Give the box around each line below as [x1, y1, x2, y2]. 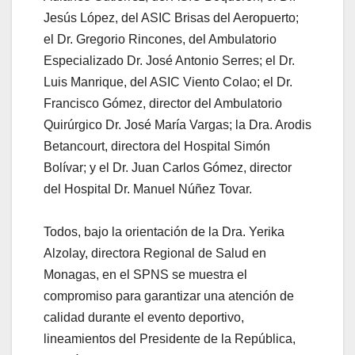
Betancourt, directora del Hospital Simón [44, 139, 270, 153]
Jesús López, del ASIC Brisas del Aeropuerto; [44, 10, 299, 25]
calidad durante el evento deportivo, [44, 310, 244, 324]
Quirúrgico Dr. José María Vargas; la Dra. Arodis [44, 117, 311, 132]
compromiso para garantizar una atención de [44, 288, 294, 303]
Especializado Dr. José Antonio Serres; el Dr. [44, 53, 295, 67]
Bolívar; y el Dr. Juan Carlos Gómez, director [44, 160, 292, 174]
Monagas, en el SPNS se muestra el [44, 267, 247, 281]
